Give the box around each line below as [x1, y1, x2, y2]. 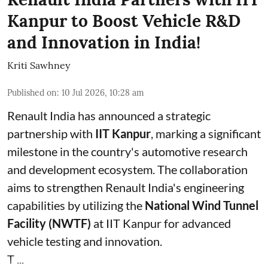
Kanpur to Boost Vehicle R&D [7, 10, 240, 32]
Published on [7, 87, 57, 98]
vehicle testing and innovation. [7, 233, 162, 248]
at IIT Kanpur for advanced [91, 215, 231, 230]
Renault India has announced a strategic [7, 108, 211, 123]
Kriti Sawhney [7, 59, 70, 71]
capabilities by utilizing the [7, 197, 145, 212]
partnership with [7, 126, 95, 141]
